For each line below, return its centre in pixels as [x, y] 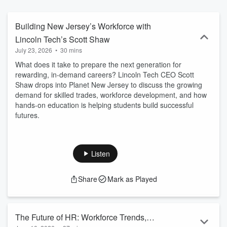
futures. [27, 115]
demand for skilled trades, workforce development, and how [111, 95]
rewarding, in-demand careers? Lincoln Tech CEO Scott [105, 74]
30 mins [71, 50]
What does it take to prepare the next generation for [98, 64]
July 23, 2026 [34, 50]
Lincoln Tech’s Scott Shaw [63, 39]
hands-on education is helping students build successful [104, 105]
